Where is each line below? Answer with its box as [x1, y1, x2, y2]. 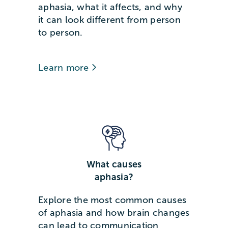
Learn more [38, 62, 92, 73]
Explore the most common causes [38, 194, 187, 205]
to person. [38, 27, 83, 38]
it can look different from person [38, 14, 181, 25]
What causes [86, 159, 142, 169]
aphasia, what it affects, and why [38, 2, 182, 12]
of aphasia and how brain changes [38, 207, 190, 218]
